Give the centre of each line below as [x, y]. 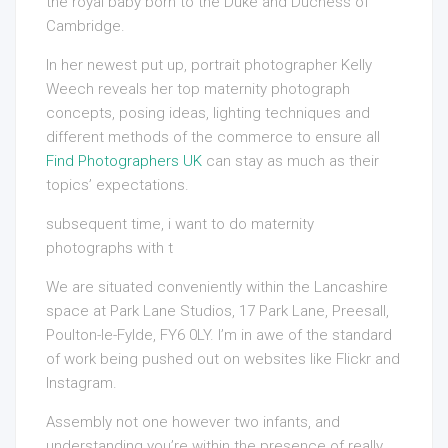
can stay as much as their [290, 161]
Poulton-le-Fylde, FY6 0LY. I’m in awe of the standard [219, 335]
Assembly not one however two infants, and [193, 422]
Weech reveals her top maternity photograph [198, 89]
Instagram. [81, 383]
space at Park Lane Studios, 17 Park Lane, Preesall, [217, 311]
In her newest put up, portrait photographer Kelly [209, 65]
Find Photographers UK [124, 161]
